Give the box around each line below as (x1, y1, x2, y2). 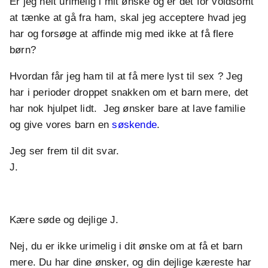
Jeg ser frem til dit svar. (10, 145, 120, 157)
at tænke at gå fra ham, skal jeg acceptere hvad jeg (10, 12, 246, 24)
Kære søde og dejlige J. (10, 214, 119, 226)
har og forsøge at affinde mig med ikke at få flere (10, 28, 234, 40)
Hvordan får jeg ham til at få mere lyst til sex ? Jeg (10, 71, 243, 83)
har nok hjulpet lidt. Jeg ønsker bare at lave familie (10, 103, 245, 115)
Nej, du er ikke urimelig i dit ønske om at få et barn (10, 240, 243, 252)
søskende (112, 119, 157, 131)
